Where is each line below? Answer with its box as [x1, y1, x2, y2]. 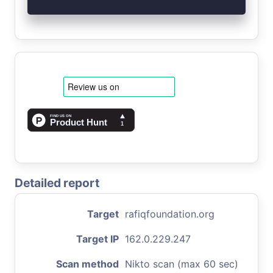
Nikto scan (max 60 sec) [125, 257, 238, 270]
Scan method [56, 257, 119, 270]
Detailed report [15, 175, 99, 190]
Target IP [76, 232, 119, 245]
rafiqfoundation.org [125, 207, 214, 220]
